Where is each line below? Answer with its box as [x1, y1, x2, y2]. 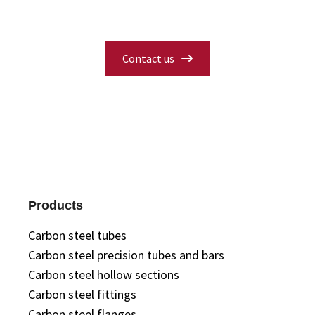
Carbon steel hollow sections [28, 266, 179, 283]
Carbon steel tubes [28, 227, 127, 243]
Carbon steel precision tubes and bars [28, 247, 224, 263]
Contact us [122, 51, 174, 65]
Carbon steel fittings [28, 286, 136, 302]
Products [28, 198, 83, 212]
